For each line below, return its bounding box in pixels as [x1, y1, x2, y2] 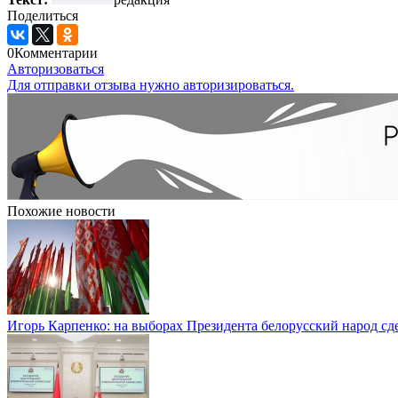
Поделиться [7, 7, 78, 23]
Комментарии [14, 44, 98, 60]
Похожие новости [7, 203, 115, 219]
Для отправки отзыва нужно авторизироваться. [7, 76, 294, 92]
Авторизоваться [7, 60, 104, 76]
